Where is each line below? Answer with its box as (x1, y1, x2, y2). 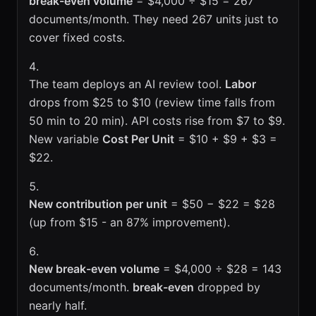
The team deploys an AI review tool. (29, 77, 225, 91)
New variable (29, 132, 102, 146)
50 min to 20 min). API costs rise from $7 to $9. (29, 114, 285, 128)
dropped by (194, 280, 260, 294)
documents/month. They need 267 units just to (29, 12, 279, 26)
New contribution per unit (29, 197, 167, 211)
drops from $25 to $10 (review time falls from (29, 95, 275, 109)
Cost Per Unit (102, 132, 174, 146)
